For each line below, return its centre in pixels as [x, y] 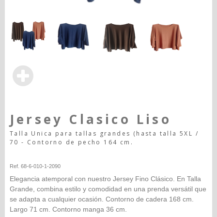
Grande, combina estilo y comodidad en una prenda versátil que [108, 189]
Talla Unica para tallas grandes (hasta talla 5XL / [104, 133]
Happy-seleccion [30, 154]
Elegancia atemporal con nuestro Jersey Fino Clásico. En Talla [105, 178]
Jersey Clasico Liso [91, 119]
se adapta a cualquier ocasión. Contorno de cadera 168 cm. [102, 199]
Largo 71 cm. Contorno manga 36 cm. [68, 209]
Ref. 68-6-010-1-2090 [35, 166]
